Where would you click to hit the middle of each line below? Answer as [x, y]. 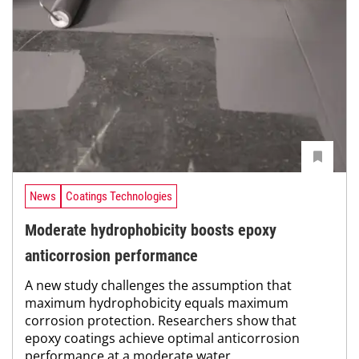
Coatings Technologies [119, 196]
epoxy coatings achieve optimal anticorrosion [162, 338]
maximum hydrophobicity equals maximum [157, 303]
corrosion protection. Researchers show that [161, 320]
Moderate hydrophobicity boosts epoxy [151, 230]
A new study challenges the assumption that [158, 285]
